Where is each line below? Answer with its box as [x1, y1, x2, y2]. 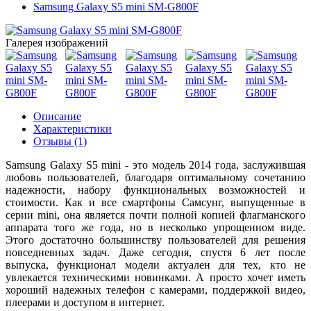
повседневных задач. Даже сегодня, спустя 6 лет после [6, 246, 305, 259]
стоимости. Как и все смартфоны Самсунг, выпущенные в [6, 196, 305, 209]
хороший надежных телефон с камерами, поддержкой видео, [6, 284, 305, 296]
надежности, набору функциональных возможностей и [6, 184, 305, 196]
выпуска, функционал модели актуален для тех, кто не [6, 259, 305, 271]
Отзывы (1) [33, 135, 87, 148]
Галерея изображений [6, 37, 108, 49]
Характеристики [33, 123, 112, 135]
